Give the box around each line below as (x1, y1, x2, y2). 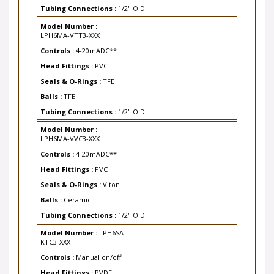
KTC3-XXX (40, 229, 70, 239)
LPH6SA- (99, 220, 126, 229)
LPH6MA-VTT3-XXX (40, 23, 100, 32)
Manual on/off (76, 245, 121, 254)
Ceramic (64, 187, 91, 196)
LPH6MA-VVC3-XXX (40, 126, 100, 135)
